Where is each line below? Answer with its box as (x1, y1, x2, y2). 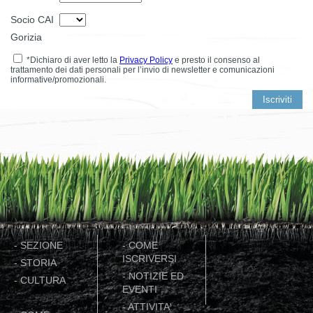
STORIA (20, 257, 57, 268)
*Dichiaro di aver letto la (24, 54, 119, 65)
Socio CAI (10, 13, 54, 25)
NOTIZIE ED (129, 270, 184, 282)
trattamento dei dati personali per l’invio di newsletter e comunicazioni (10, 64, 275, 75)
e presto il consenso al (173, 54, 260, 65)
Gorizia (10, 31, 42, 43)
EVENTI (122, 284, 157, 295)
